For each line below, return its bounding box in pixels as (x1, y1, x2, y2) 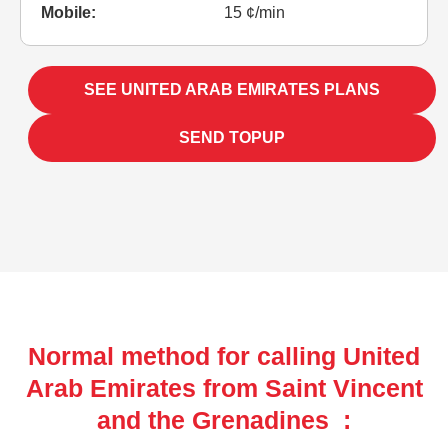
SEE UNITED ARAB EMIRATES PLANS (84, 80, 380, 98)
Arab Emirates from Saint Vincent (25, 373, 423, 402)
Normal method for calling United (28, 341, 420, 370)
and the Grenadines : (97, 405, 351, 434)
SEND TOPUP (179, 128, 285, 146)
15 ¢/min (224, 3, 285, 21)
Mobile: (41, 3, 96, 21)
